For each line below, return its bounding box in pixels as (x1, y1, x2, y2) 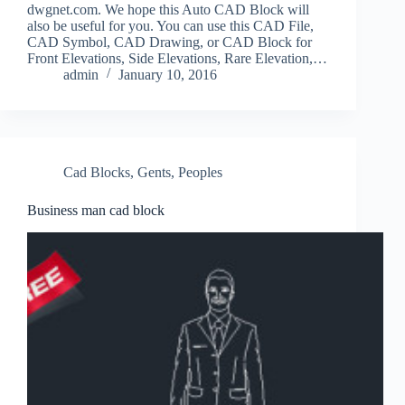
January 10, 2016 (118, 67, 217, 83)
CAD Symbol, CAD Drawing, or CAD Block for (27, 34, 312, 51)
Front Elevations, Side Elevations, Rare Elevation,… (27, 51, 327, 67)
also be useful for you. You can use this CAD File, (27, 18, 314, 34)
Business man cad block (27, 202, 165, 219)
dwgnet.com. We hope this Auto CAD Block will (27, 2, 309, 18)
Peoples (178, 165, 222, 181)
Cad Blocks (63, 165, 130, 181)
